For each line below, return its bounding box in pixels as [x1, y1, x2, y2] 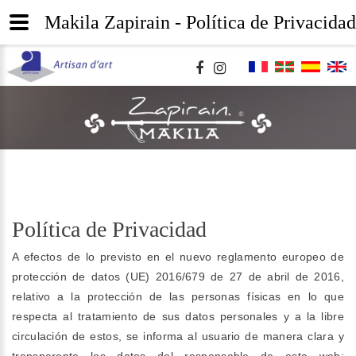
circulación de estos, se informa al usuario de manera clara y [12, 330, 344, 342]
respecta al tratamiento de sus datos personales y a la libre [12, 310, 344, 323]
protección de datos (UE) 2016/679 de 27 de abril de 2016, [12, 270, 344, 283]
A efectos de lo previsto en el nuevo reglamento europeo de [12, 250, 344, 263]
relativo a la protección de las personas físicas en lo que [12, 290, 344, 303]
